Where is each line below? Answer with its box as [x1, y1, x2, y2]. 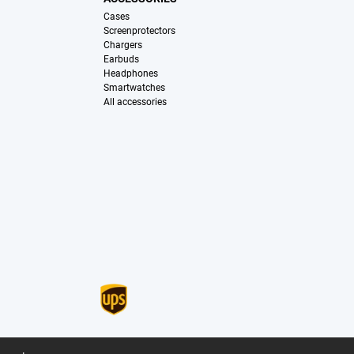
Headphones [103, 68, 158, 80]
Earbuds [103, 54, 139, 66]
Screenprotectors [103, 25, 175, 37]
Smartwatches [103, 82, 165, 94]
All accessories [103, 96, 167, 108]
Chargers [103, 40, 142, 51]
